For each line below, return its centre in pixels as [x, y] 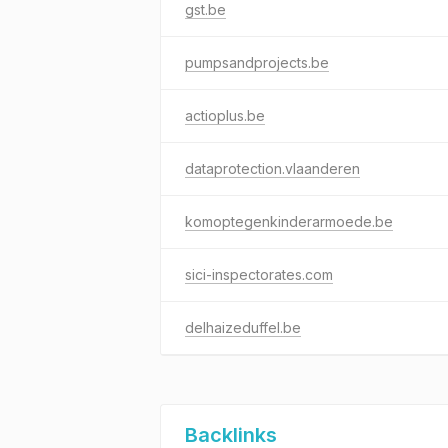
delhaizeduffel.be [243, 327]
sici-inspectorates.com [259, 274]
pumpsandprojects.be [257, 62]
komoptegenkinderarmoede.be [289, 221]
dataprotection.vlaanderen [272, 168]
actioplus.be [225, 115]
